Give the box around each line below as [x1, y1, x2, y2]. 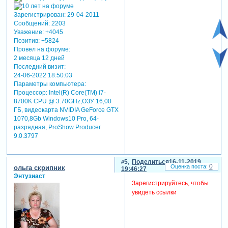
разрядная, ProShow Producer [13, 124, 101, 131]
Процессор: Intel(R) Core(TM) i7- [13, 89, 106, 97]
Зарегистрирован [13, 11, 64, 19]
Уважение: [13, 28, 44, 36]
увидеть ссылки [131, 189, 177, 196]
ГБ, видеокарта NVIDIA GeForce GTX [13, 106, 119, 114]
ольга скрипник [13, 163, 65, 172]
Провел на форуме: [13, 46, 70, 53]
